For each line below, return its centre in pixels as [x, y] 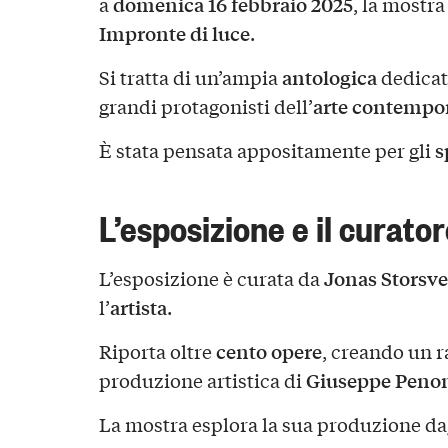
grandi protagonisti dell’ [205, 106]
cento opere [268, 350]
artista [138, 306]
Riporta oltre [157, 350]
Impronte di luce [174, 33]
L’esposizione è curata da [211, 277]
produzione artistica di [202, 379]
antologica [329, 77]
